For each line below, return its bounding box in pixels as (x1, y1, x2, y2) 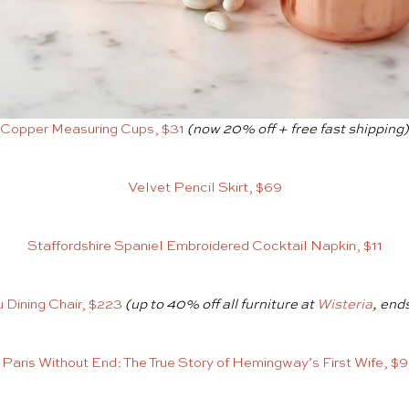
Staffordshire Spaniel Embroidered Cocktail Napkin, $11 (26, 239, 383, 254)
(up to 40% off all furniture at (125, 298, 317, 312)
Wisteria (317, 298, 372, 312)
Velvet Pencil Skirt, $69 (127, 181, 282, 195)
